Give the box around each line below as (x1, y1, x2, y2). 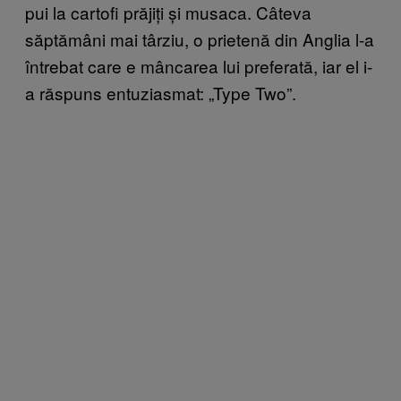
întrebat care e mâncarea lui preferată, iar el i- (25, 53, 372, 78)
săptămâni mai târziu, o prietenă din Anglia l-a (25, 26, 374, 51)
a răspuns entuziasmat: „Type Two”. (25, 80, 296, 105)
